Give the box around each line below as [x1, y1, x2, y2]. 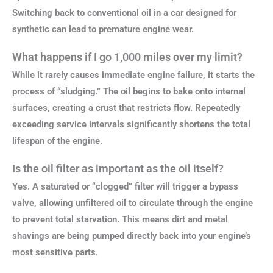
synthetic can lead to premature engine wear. [12, 24, 194, 35]
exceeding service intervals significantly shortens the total [12, 118, 250, 130]
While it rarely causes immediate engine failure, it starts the [12, 69, 255, 80]
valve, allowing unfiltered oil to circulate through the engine [12, 197, 253, 208]
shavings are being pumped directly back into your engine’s [12, 230, 251, 241]
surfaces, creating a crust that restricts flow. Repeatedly [12, 102, 240, 113]
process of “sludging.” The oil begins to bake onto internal [12, 85, 246, 97]
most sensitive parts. [12, 246, 98, 258]
